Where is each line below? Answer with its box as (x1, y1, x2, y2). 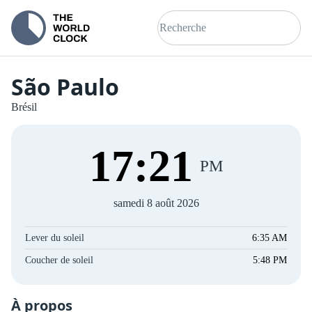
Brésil (11, 101, 37, 113)
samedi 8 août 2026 (113, 197, 199, 209)
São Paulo (11, 72, 119, 102)
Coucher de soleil (25, 255, 93, 265)
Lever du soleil (25, 233, 84, 243)
